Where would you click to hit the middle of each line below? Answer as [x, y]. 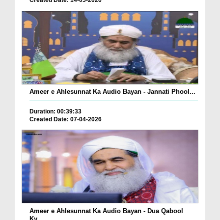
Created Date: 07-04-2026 [66, 119]
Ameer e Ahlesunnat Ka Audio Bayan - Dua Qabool [106, 211]
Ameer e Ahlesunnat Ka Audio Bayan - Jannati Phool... [112, 91]
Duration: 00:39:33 [55, 111]
